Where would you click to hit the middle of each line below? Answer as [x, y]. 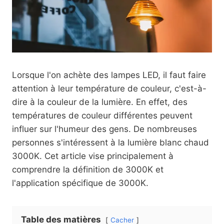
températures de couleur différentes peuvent [102, 115]
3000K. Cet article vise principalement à [93, 156]
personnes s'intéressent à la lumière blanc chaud [110, 142]
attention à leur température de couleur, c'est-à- [109, 88]
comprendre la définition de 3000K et [88, 169]
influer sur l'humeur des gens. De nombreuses [104, 129]
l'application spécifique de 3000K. [80, 183]
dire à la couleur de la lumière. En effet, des [100, 102]
